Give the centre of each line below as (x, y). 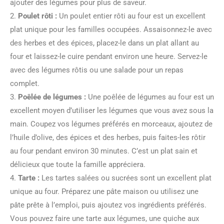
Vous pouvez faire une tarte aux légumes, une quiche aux (104, 218)
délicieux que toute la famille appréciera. (78, 164)
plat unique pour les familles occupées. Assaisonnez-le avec (111, 29)
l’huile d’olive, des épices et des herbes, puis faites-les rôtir (108, 137)
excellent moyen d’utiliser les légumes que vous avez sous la (112, 110)
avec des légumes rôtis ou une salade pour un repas (97, 70)
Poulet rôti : (37, 16)
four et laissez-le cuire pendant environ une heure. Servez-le (109, 56)
